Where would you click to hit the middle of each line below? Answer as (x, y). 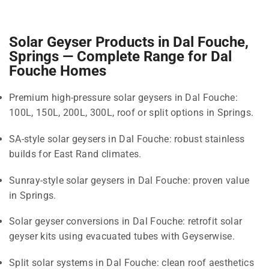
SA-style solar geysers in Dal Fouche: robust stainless (127, 139)
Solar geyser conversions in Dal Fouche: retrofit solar (126, 222)
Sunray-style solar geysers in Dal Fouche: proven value (129, 180)
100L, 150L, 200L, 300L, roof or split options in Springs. (131, 113)
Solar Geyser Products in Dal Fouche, (129, 42)
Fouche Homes (58, 71)
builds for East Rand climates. (75, 154)
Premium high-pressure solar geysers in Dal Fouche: (124, 98)
